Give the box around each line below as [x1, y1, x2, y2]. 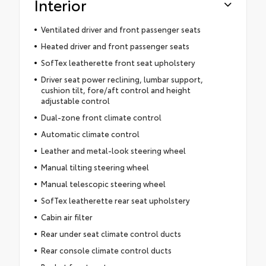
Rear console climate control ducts [40, 244, 172, 255]
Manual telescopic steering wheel [40, 178, 166, 189]
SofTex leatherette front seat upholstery [40, 56, 195, 68]
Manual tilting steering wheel [40, 161, 149, 172]
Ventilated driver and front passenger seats [40, 23, 201, 34]
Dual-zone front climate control [40, 111, 161, 122]
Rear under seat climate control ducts [40, 227, 181, 239]
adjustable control [40, 94, 110, 106]
